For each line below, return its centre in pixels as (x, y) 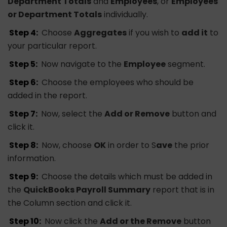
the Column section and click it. (70, 203)
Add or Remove (137, 114)
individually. (125, 15)
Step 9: (24, 177)
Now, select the (72, 114)
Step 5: (24, 64)
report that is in (182, 190)
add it (195, 33)
